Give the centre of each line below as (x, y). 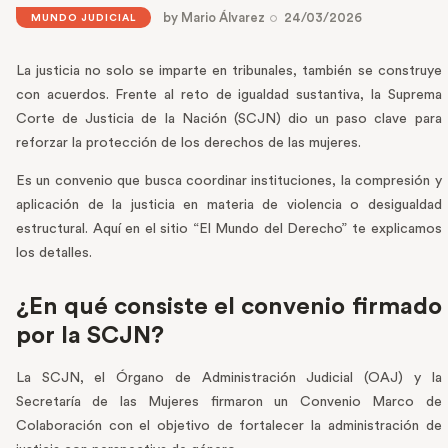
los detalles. (56, 253)
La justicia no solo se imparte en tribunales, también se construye (229, 71)
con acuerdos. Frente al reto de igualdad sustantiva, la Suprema (229, 95)
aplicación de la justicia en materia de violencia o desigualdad (229, 205)
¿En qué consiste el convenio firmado (229, 307)
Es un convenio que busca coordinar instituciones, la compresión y (229, 181)
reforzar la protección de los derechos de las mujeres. (188, 143)
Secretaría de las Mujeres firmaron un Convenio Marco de (229, 402)
